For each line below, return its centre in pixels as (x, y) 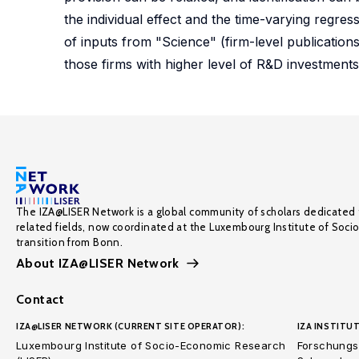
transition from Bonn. (70, 242)
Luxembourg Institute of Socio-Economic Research (151, 345)
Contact (40, 299)
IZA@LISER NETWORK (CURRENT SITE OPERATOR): (131, 326)
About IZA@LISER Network (98, 263)
